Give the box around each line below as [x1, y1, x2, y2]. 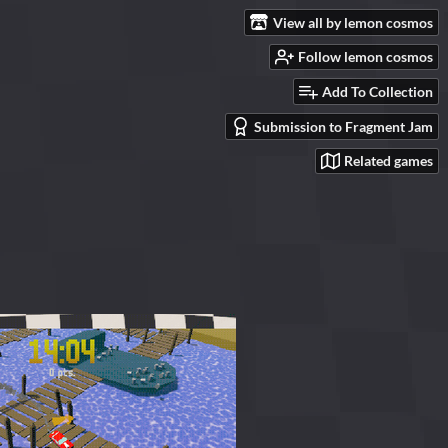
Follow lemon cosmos [298, 48, 433, 66]
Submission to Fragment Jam [254, 117, 433, 135]
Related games [344, 152, 433, 170]
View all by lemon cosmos [273, 13, 433, 31]
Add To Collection [322, 83, 433, 101]
